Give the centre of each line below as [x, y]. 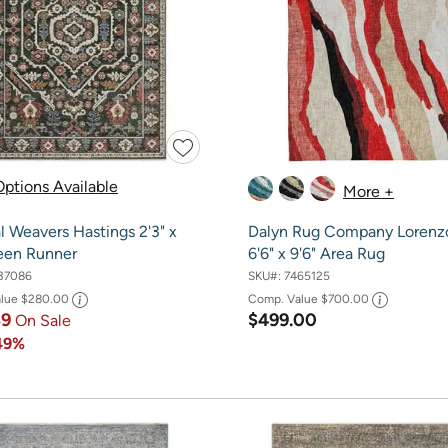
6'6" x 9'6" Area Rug [316, 254]
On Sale [42, 320]
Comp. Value [284, 298]
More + [368, 191]
